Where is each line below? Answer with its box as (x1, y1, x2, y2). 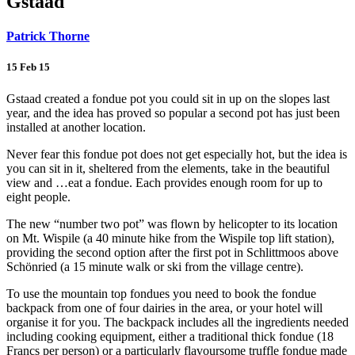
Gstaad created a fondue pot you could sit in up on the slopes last (6, 91, 330, 105)
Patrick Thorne (6, 29, 90, 44)
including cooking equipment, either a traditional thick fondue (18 (6, 329, 334, 343)
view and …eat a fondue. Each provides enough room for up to (6, 175, 323, 189)
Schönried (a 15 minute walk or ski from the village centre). (6, 259, 303, 273)
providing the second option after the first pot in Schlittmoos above (6, 245, 338, 259)
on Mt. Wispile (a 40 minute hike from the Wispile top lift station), (6, 231, 334, 245)
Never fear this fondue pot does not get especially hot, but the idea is (6, 147, 347, 161)
